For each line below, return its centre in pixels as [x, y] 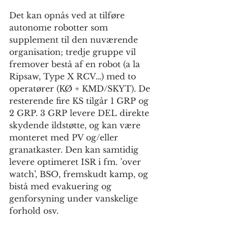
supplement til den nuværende [75, 40]
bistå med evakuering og [62, 187]
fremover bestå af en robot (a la [76, 64]
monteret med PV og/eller [65, 138]
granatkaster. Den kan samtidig [75, 150]
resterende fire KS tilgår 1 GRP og [80, 101]
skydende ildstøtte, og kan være [76, 125]
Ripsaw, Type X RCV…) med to [74, 77]
